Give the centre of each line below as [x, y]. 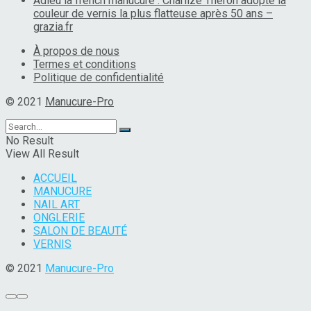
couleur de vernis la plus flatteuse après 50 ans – [153, 14]
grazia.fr [53, 27]
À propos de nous [76, 51]
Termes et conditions [85, 65]
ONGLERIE [59, 218]
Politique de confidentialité [99, 78]
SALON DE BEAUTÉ [80, 231]
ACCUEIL [55, 178]
